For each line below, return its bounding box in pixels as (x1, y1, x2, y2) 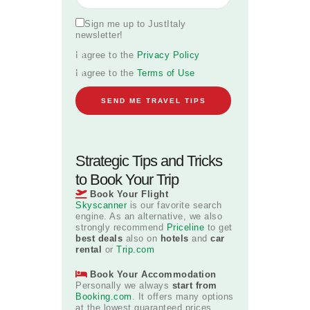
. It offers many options (131, 291, 234, 302)
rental (75, 244, 102, 255)
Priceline (166, 222, 204, 233)
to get (204, 222, 232, 233)
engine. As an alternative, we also (75, 211, 222, 222)
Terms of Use (136, 67, 195, 78)
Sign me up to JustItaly (84, 19, 186, 30)
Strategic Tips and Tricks (75, 152, 222, 170)
